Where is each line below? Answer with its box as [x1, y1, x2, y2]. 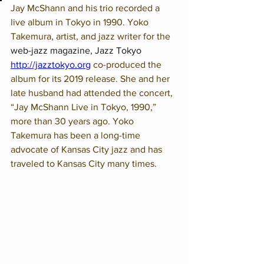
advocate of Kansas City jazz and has [11, 144, 164, 154]
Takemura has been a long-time [11, 130, 143, 140]
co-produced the [93, 60, 164, 70]
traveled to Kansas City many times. [11, 159, 157, 169]
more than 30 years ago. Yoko [11, 116, 136, 126]
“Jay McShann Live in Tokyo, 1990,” [11, 102, 159, 112]
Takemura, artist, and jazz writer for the [11, 31, 173, 41]
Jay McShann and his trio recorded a [11, 3, 162, 13]
